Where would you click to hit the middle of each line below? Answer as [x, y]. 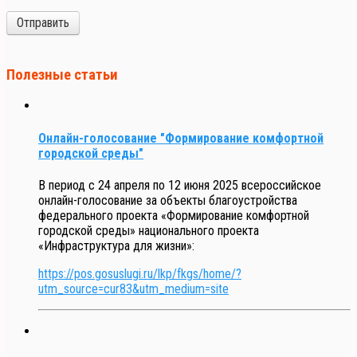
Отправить [43, 22]
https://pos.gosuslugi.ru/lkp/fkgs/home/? [140, 273]
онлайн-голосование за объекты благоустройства [168, 200]
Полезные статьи [62, 75]
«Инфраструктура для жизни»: [116, 245]
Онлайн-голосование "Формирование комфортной [181, 138]
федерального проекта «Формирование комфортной [174, 215]
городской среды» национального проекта [149, 230]
